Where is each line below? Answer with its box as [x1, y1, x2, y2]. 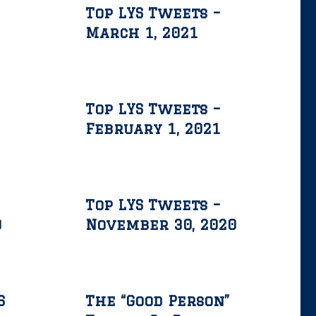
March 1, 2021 [85, 25, 198, 41]
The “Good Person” [85, 293, 229, 309]
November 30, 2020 [85, 217, 236, 233]
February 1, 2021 [85, 121, 221, 137]
